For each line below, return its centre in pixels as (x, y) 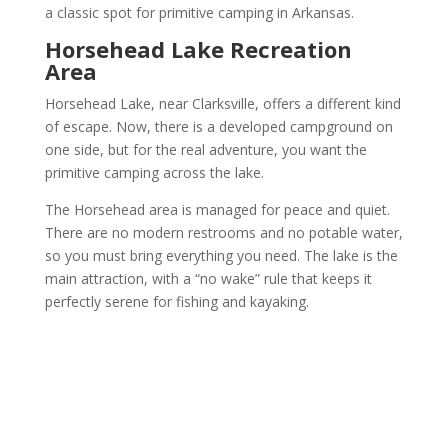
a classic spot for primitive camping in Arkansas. (199, 12)
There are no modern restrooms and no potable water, (223, 232)
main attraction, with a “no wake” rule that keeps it (208, 278)
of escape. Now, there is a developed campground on (218, 126)
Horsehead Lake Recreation (198, 48)
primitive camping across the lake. (156, 172)
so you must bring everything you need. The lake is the (221, 255)
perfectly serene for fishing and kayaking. (178, 301)
